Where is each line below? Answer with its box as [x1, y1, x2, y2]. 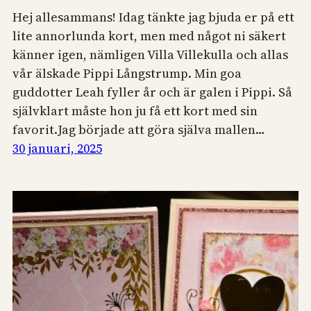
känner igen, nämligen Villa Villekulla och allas [12, 45, 288, 63]
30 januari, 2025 [12, 139, 102, 157]
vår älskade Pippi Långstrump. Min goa [12, 64, 242, 82]
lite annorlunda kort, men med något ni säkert [12, 26, 286, 44]
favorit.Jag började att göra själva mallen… [12, 120, 265, 138]
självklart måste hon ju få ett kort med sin [12, 101, 258, 119]
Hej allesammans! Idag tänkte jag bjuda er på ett [12, 8, 294, 26]
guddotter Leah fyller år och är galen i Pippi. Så [12, 83, 292, 101]
